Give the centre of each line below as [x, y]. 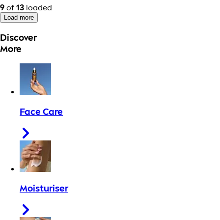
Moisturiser [44, 189]
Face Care [41, 111]
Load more [19, 17]
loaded [38, 7]
